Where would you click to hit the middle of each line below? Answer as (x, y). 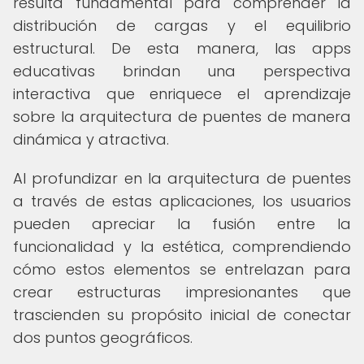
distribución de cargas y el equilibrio (182, 26)
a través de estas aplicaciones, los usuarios (182, 201)
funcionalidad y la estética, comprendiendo (182, 247)
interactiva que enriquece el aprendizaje (182, 94)
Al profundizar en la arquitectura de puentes (182, 178)
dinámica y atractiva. (91, 139)
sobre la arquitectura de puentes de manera (182, 117)
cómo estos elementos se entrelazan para (182, 269)
